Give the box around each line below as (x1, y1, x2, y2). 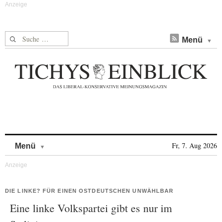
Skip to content (45, 137, 97, 145)
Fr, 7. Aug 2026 (172, 141, 217, 150)
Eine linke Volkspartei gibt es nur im (10, 201, 172, 215)
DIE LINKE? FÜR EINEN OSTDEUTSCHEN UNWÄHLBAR (5, 188, 174, 194)
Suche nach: (5, 32, 43, 42)
